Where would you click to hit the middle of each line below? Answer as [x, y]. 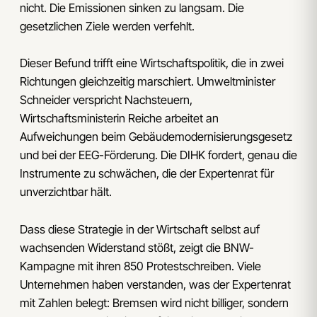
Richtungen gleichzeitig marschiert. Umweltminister [148, 82]
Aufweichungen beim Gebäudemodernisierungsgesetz [156, 137]
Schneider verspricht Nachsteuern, [106, 100]
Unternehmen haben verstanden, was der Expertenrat [155, 284]
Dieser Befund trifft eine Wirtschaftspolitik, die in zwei [152, 63]
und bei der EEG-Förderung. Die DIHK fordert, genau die [158, 155]
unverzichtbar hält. [66, 192]
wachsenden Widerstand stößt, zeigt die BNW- [137, 247]
